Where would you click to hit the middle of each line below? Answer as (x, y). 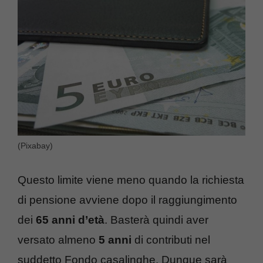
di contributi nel (171, 240)
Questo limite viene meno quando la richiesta (131, 180)
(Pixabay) (35, 146)
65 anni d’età (69, 220)
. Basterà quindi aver (156, 220)
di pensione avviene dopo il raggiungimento (127, 200)
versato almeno (58, 240)
